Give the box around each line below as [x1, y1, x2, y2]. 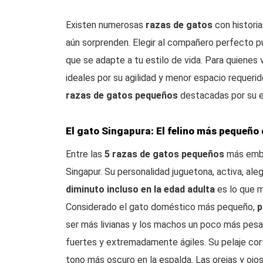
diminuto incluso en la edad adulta [66, 184, 215, 195]
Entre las [66, 149, 104, 160]
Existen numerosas [66, 19, 146, 31]
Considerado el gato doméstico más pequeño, [66, 201, 257, 213]
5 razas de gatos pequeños [104, 149, 224, 160]
